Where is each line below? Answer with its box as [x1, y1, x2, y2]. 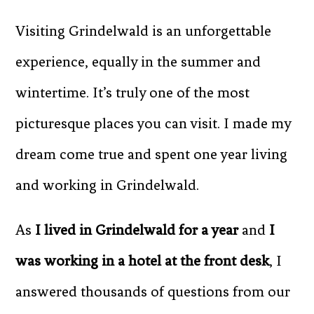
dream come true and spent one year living [15, 146, 288, 163]
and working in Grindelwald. [15, 177, 200, 194]
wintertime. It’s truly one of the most [15, 84, 250, 102]
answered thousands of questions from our [15, 283, 291, 301]
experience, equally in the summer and [15, 53, 261, 71]
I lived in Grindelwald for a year [35, 221, 239, 239]
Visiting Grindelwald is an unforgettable [15, 22, 272, 40]
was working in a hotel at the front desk [15, 252, 270, 270]
